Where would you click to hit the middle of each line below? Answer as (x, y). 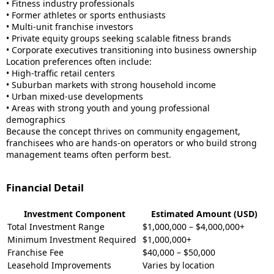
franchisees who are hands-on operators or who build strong (131, 143)
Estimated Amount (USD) (204, 214)
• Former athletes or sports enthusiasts (86, 15)
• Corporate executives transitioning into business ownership (131, 50)
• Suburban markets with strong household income (111, 85)
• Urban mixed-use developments (75, 96)
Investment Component (74, 214)
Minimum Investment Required (72, 239)
